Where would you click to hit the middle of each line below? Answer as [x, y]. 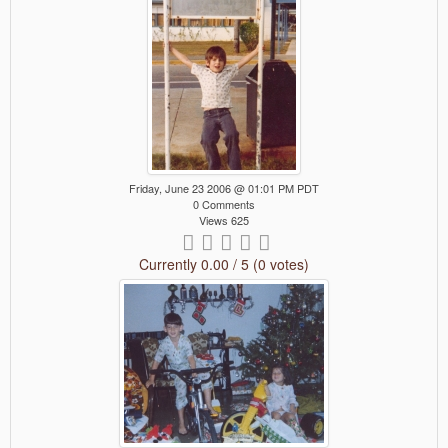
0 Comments [224, 204]
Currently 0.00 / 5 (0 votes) [224, 264]
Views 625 [224, 220]
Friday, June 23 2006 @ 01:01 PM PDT [224, 188]
